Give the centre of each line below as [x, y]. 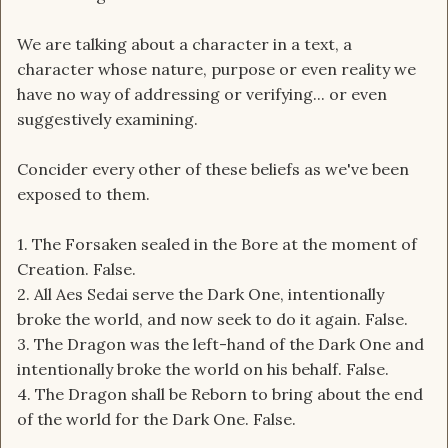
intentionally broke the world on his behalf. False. [203, 369]
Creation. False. [76, 269]
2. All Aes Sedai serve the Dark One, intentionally [200, 294]
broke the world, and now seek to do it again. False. [212, 319]
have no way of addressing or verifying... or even [202, 94]
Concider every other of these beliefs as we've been [213, 169]
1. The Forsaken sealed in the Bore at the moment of [217, 244]
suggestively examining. [107, 119]
